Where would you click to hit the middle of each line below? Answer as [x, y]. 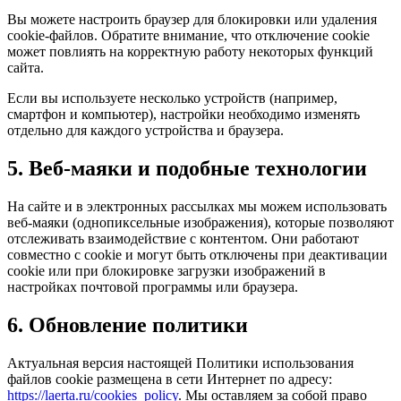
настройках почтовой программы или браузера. [153, 286]
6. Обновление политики [128, 324]
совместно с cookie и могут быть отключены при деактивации [197, 254]
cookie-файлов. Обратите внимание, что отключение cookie [188, 36]
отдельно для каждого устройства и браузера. [145, 131]
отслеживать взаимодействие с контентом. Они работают [183, 238]
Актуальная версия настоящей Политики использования [180, 363]
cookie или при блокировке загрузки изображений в [166, 270]
